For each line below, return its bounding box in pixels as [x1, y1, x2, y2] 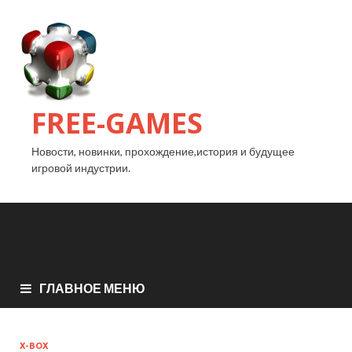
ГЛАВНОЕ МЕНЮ [39, 280, 145, 296]
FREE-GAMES [31, 104, 203, 142]
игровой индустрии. [31, 161, 130, 174]
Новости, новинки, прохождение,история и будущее [31, 145, 295, 158]
